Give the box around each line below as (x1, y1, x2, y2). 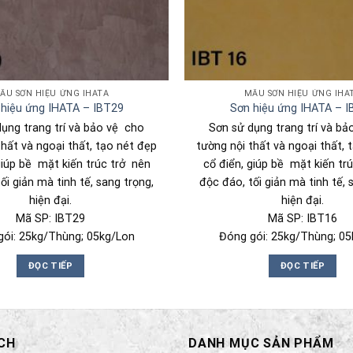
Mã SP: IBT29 (16, 211, 85, 225)
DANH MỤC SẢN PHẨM (188, 336, 334, 351)
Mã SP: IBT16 (268, 211, 337, 225)
